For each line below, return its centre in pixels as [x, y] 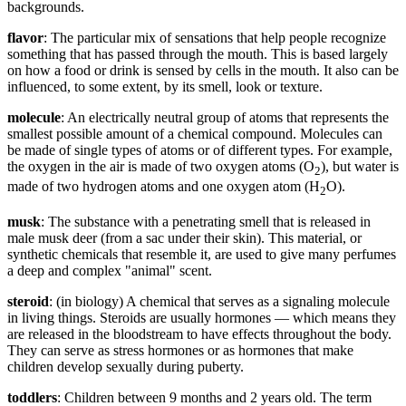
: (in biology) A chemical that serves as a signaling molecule [219, 301]
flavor [25, 38]
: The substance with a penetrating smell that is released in [206, 221]
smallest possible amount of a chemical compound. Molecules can [195, 134]
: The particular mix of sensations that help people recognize [215, 38]
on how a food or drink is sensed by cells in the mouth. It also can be [203, 71]
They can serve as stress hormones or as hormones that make [180, 350]
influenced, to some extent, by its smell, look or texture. [165, 87]
